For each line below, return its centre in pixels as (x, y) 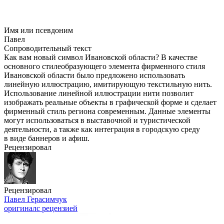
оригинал (20, 208)
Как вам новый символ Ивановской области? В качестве (101, 57)
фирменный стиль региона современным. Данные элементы (107, 111)
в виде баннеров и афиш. (47, 138)
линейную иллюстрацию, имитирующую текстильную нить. (108, 84)
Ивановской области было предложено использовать (94, 75)
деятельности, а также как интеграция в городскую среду (102, 129)
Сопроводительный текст (48, 48)
